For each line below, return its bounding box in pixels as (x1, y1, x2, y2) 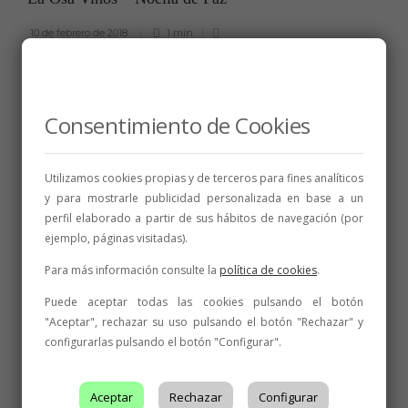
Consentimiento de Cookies (45, 110, 311, 140)
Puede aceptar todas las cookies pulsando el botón (45, 294, 363, 310)
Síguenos (27, 337, 87, 356)
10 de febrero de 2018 (29, 25, 127, 39)
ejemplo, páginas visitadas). (45, 230, 188, 246)
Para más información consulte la (45, 262, 219, 278)
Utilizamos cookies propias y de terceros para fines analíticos (45, 170, 363, 186)
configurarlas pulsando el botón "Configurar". (45, 334, 281, 350)
